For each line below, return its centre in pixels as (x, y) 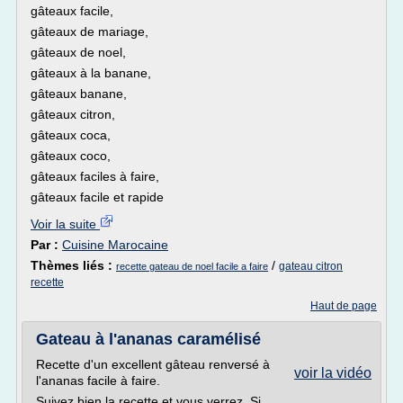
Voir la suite (65, 224)
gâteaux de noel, (78, 52)
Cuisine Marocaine (115, 245)
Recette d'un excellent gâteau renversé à (153, 364)
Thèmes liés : (73, 265)
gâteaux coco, (71, 156)
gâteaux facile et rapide (97, 197)
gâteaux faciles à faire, (95, 176)
